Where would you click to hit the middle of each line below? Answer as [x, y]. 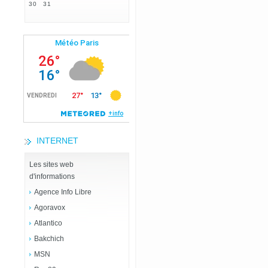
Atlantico [48, 223]
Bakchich [49, 239]
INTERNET [57, 141]
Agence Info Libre [63, 192]
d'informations [52, 176]
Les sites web [51, 165]
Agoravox [50, 208]
